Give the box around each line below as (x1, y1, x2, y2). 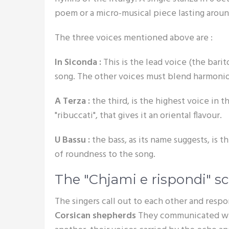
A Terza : (55, 94, 90, 109)
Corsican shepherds (55, 209, 136, 223)
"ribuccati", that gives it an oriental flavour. (55, 108, 222, 123)
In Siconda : (55, 55, 101, 70)
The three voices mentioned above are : (55, 31, 213, 45)
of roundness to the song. (55, 147, 155, 162)
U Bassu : (55, 133, 90, 148)
